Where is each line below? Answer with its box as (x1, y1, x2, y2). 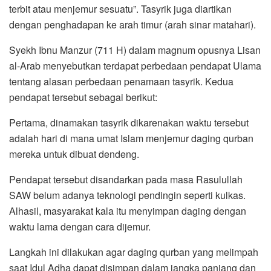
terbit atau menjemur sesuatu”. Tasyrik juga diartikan (9, 1, 232, 16)
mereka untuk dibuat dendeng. (9, 146, 139, 161)
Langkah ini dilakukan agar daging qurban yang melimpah (9, 244, 258, 259)
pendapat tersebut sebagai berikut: (9, 90, 157, 104)
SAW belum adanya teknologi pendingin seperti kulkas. (9, 188, 246, 202)
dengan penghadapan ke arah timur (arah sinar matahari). (9, 17, 256, 31)
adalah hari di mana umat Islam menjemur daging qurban (9, 131, 253, 145)
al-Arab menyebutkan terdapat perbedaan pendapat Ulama (9, 58, 261, 73)
